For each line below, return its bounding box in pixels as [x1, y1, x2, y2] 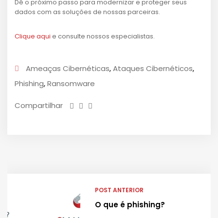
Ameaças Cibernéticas [26, 63, 109, 73]
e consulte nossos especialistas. [51, 32, 155, 41]
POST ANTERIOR [95, 186, 144, 194]
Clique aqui [15, 32, 51, 41]
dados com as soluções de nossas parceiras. [15, 7, 162, 17]
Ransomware [47, 78, 95, 89]
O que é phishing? [95, 200, 165, 210]
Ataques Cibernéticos [113, 63, 193, 73]
